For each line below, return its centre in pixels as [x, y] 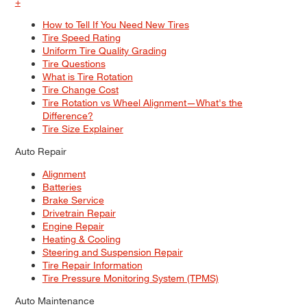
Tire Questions [74, 64]
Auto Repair [40, 151]
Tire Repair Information [92, 265]
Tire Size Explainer [83, 129]
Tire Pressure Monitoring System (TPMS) [130, 278]
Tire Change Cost [80, 90]
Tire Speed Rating [81, 38]
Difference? [67, 116]
